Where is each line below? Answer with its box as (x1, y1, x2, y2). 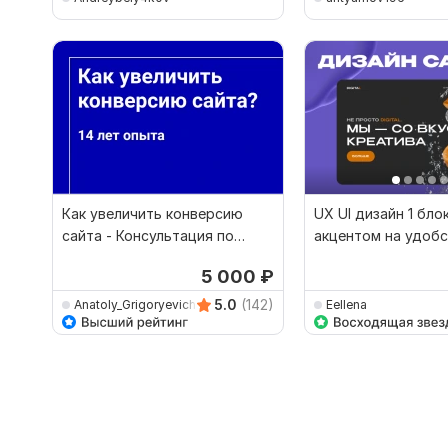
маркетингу (62, 249, 142, 267)
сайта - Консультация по (62, 227, 234, 245)
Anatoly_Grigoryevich (74, 296, 196, 312)
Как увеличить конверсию (62, 205, 243, 223)
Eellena (326, 296, 367, 312)
